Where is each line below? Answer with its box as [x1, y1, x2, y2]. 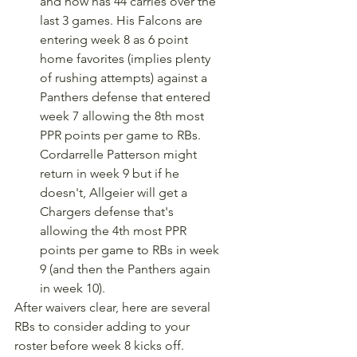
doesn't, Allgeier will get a [40, 185, 190, 200]
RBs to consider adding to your [14, 319, 193, 334]
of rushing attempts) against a [40, 70, 210, 85]
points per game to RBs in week [40, 242, 222, 257]
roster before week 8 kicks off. [14, 338, 184, 353]
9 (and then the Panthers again [40, 261, 214, 277]
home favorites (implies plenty [40, 51, 214, 66]
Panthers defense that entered [40, 89, 214, 104]
